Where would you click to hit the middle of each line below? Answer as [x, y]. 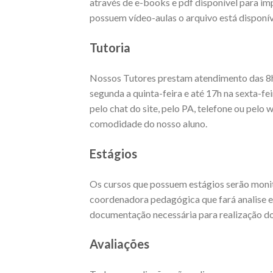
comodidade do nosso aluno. [148, 124]
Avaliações [119, 244]
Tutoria [110, 48]
